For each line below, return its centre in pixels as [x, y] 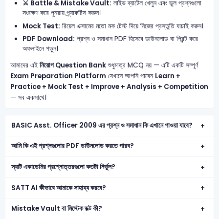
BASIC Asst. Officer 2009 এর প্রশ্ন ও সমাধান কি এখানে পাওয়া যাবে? [102, 125]
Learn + [167, 76]
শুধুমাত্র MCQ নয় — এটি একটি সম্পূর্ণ [152, 66]
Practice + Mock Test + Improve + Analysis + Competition [109, 87]
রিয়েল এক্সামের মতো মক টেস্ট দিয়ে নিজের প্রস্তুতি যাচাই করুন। [132, 26]
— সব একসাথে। [28, 98]
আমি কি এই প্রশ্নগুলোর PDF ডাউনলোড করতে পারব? [73, 146]
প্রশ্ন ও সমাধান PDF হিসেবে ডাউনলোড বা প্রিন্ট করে [137, 39]
